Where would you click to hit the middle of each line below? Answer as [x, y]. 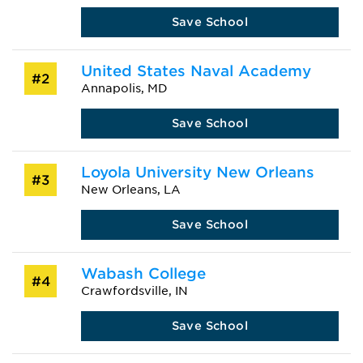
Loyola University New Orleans [197, 172]
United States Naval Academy [196, 71]
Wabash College [143, 273]
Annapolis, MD [124, 88]
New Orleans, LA [130, 190]
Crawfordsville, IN [134, 291]
